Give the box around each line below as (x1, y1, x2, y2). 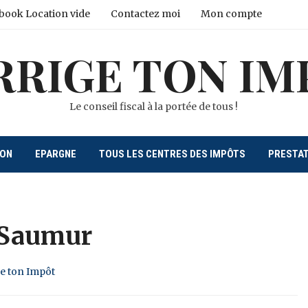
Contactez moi (110, 8, 180, 20)
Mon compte (200, 8, 262, 20)
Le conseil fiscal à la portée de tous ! (69, 100, 239, 113)
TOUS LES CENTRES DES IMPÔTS (98, 148, 245, 160)
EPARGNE (34, 148, 76, 160)
